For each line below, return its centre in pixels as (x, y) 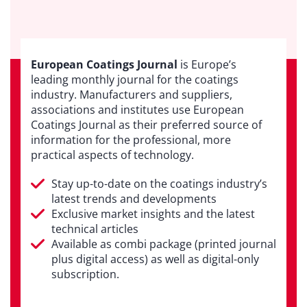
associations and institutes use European (137, 110)
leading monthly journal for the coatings (135, 80)
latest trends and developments (134, 199)
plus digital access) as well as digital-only (155, 259)
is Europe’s (207, 65)
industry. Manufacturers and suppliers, (132, 95)
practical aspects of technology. (112, 155)
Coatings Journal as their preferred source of (146, 125)
